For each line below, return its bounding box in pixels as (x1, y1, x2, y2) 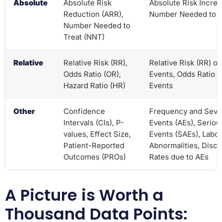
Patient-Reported (63, 140, 124, 150)
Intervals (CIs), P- (63, 117, 124, 127)
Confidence (63, 106, 105, 116)
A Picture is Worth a (5, 183, 164, 206)
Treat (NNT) (63, 32, 105, 42)
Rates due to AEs (149, 152, 209, 162)
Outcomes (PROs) (63, 152, 126, 162)
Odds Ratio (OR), (63, 69, 121, 79)
